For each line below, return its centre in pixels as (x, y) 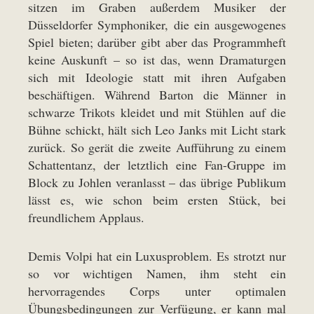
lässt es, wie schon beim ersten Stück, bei (157, 199)
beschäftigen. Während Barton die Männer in (157, 94)
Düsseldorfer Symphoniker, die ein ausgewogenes (157, 24)
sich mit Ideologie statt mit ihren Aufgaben (157, 77)
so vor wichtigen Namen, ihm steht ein (157, 273)
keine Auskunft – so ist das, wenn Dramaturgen (157, 59)
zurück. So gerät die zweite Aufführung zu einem (157, 147)
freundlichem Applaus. (86, 217)
